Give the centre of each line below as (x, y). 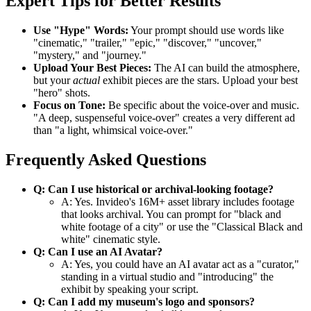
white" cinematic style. (111, 239)
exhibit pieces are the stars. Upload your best (199, 80)
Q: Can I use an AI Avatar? (98, 251)
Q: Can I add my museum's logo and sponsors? (144, 301)
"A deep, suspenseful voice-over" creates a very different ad (164, 117)
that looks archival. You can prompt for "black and (171, 214)
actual (86, 80)
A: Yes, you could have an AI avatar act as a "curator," (180, 264)
